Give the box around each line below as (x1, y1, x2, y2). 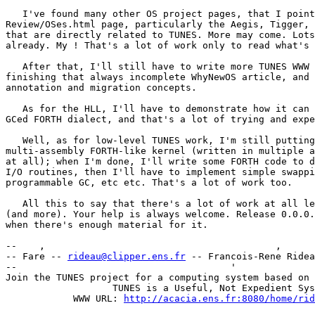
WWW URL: (51, 293, 124, 304)
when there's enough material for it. (6, 219, 208, 231)
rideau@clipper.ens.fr (67, 251, 186, 262)
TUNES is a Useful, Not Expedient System (6, 283, 96, 294)
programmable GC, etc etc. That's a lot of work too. (6, 177, 292, 188)
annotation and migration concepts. (6, 82, 197, 94)
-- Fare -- (6, 251, 67, 262)
